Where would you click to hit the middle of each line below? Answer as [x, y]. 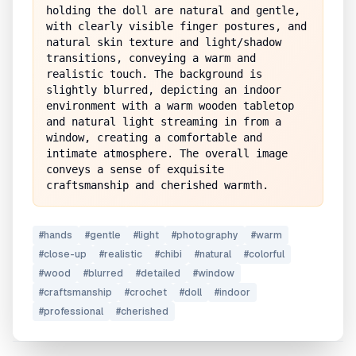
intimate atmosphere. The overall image [167, 153]
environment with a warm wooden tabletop [170, 106]
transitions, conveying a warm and [151, 58]
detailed [161, 273]
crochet [148, 292]
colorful [267, 254]
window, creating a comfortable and [154, 137]
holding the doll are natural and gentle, [173, 10]
